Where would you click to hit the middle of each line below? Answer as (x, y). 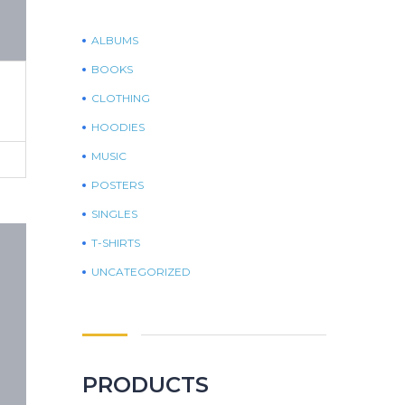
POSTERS (118, 184)
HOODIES (118, 127)
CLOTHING (121, 98)
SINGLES (114, 213)
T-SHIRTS (116, 242)
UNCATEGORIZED (141, 271)
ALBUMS (115, 40)
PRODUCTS (146, 384)
